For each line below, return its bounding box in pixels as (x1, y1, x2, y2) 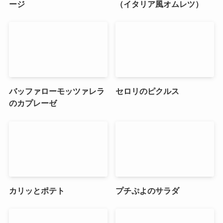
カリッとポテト (8, 186, 65, 196)
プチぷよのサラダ (115, 186, 180, 196)
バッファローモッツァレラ (8, 87, 105, 96)
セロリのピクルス (115, 87, 180, 96)
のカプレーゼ (8, 99, 57, 108)
